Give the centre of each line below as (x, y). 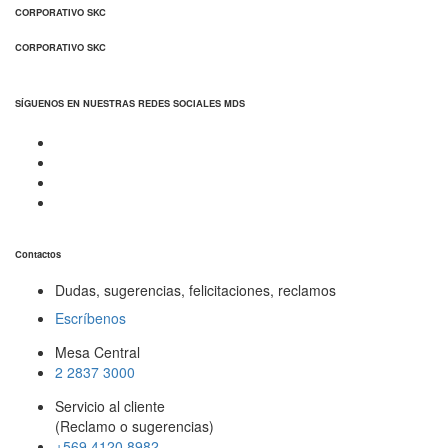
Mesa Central (97, 351)
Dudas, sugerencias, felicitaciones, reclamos (195, 289)
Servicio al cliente (110, 405)
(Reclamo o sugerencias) (134, 425)
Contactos (38, 253)
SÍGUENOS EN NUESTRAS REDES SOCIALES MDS (130, 103)
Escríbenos (90, 317)
